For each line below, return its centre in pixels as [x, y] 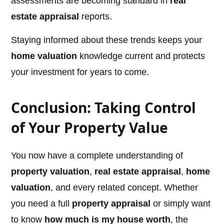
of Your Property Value [90, 128]
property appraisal [111, 204]
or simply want [181, 204]
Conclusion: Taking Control [104, 108]
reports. [96, 17]
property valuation [50, 172]
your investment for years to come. [80, 72]
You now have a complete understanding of [97, 156]
